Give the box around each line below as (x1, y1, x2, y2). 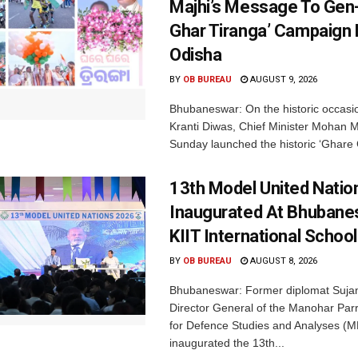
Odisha (169, 44, 222, 65)
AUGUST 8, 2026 (248, 255, 317, 266)
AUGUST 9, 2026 (248, 74, 317, 85)
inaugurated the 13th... (169, 336, 284, 349)
